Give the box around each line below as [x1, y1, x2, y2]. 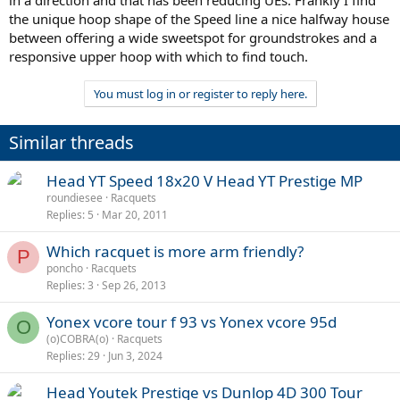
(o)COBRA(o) [46, 330, 109, 346]
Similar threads [9, 129, 134, 154]
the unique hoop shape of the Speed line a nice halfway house [9, 9, 389, 28]
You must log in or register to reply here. [93, 85, 307, 102]
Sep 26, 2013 [102, 277, 166, 293]
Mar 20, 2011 [102, 206, 168, 222]
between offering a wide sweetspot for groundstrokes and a [9, 28, 377, 46]
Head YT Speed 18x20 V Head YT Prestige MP [46, 170, 362, 191]
